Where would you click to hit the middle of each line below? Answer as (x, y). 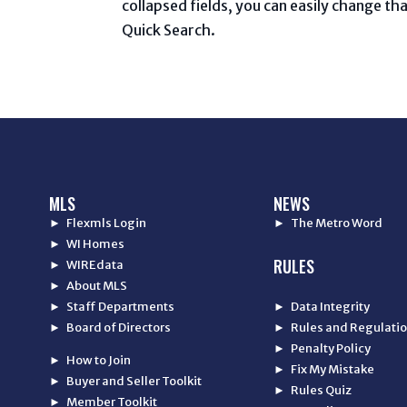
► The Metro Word (328, 223)
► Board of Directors (109, 328)
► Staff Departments (111, 307)
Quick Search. (169, 30)
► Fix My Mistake (324, 370)
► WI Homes (86, 244)
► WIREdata (86, 265)
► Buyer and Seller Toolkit (125, 382)
